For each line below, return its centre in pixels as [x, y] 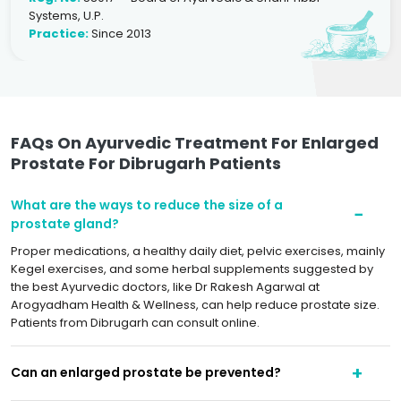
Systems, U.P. [66, 15]
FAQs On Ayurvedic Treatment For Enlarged [195, 142]
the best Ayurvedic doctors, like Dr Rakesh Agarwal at [165, 286]
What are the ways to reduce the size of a [147, 205]
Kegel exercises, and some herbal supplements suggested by [192, 269]
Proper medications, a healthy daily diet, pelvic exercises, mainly [198, 251]
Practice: [59, 33]
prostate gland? [65, 223]
